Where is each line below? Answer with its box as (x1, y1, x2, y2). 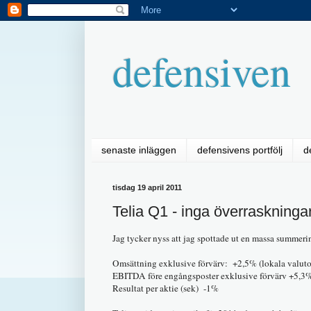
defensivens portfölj (197, 144, 283, 156)
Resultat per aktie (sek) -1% (112, 282, 219, 295)
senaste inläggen (101, 144, 176, 156)
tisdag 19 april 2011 (112, 183, 182, 192)
